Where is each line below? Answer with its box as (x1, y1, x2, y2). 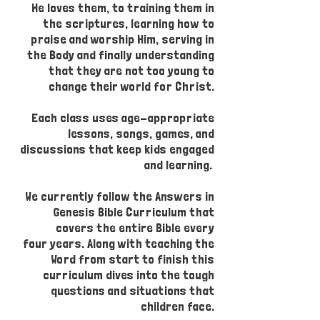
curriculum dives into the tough (43, 267, 214, 282)
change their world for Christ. (49, 79, 214, 94)
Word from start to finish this (51, 251, 214, 266)
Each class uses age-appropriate (31, 110, 214, 125)
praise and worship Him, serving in (31, 31, 214, 46)
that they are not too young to (49, 63, 214, 78)
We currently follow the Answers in (25, 189, 214, 204)
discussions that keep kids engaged (20, 141, 214, 156)
